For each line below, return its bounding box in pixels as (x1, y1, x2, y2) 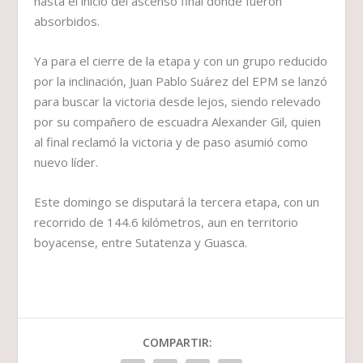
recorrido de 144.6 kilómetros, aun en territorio (34, 214, 299, 231)
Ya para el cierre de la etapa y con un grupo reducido (34, 53, 328, 70)
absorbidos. (34, 13, 100, 30)
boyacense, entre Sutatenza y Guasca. (34, 234, 248, 251)
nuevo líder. (34, 154, 99, 171)
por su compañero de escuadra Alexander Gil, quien (34, 113, 322, 130)
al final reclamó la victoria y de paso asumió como (34, 134, 309, 151)
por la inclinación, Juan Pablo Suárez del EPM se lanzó (34, 73, 328, 90)
